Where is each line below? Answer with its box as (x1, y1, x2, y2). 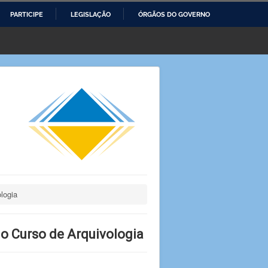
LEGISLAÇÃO (71, 10, 111, 19)
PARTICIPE (10, 10, 43, 19)
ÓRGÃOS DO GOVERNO (138, 10, 210, 19)
